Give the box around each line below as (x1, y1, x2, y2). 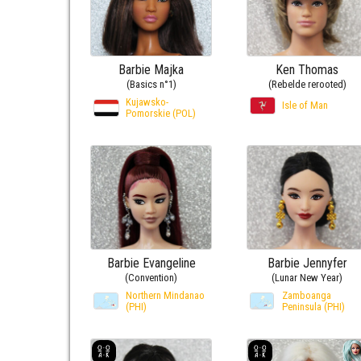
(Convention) (125, 271, 178, 284)
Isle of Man (281, 99, 328, 112)
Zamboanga (281, 288, 331, 301)
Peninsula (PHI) (281, 300, 345, 313)
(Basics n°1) (126, 78, 176, 91)
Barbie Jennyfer (267, 255, 347, 271)
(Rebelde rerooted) (268, 78, 346, 91)
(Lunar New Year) (272, 271, 343, 284)
